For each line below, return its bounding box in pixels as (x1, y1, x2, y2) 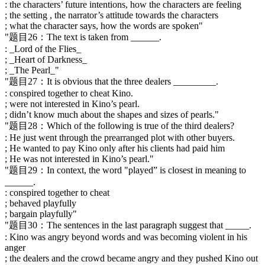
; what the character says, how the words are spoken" (5, 20, 203, 31)
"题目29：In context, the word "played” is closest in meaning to (5, 164, 246, 175)
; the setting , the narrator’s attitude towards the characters (5, 9, 218, 20)
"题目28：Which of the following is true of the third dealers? (5, 120, 234, 131)
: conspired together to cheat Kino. (5, 88, 133, 98)
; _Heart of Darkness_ (5, 54, 87, 64)
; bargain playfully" (5, 208, 77, 219)
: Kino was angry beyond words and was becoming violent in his (5, 231, 247, 242)
